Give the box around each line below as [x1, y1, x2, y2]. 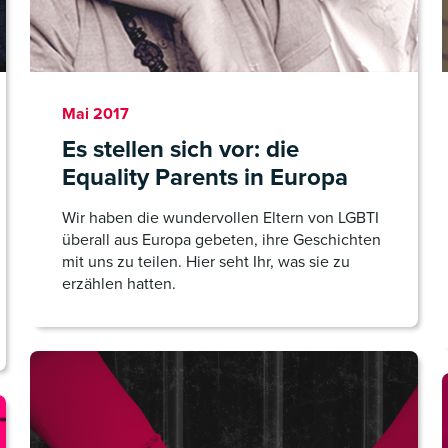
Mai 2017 [62, 102, 129, 125]
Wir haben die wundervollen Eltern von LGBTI [62, 206, 379, 229]
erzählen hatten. [62, 272, 176, 295]
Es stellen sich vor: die [62, 131, 299, 167]
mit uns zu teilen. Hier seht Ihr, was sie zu [62, 250, 350, 273]
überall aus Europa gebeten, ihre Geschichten [62, 228, 381, 251]
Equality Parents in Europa [62, 159, 348, 195]
